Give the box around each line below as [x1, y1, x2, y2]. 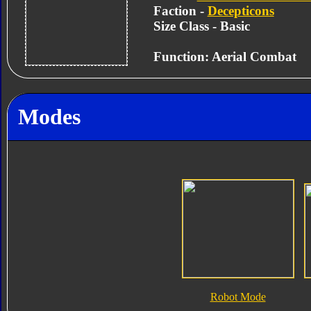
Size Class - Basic [153, 18, 250, 33]
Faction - [153, 3, 208, 18]
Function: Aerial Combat [153, 49, 296, 64]
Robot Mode [210, 291, 266, 303]
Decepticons [207, 3, 274, 18]
